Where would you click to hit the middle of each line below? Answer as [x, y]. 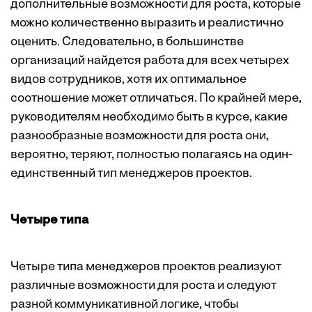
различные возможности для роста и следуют [143, 286]
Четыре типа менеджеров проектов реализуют [146, 267]
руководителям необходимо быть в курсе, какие [149, 118]
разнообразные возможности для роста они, [140, 136]
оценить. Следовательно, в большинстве [127, 42]
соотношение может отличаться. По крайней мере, [156, 99]
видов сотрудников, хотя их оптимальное [128, 80]
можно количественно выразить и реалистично [147, 24]
